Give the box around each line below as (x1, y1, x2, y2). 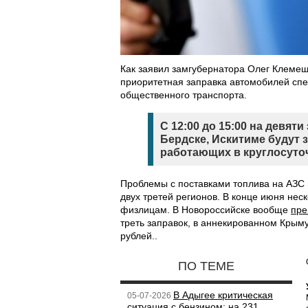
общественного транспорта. (120, 89, 247, 100)
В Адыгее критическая (173, 289, 273, 300)
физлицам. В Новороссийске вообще (120, 204, 291, 215)
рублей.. (120, 230, 157, 241)
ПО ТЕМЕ (178, 259, 234, 273)
